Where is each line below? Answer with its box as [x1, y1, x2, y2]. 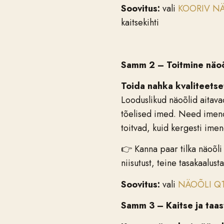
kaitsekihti [121, 15, 159, 29]
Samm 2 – [121, 58, 166, 71]
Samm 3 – [121, 199, 166, 212]
